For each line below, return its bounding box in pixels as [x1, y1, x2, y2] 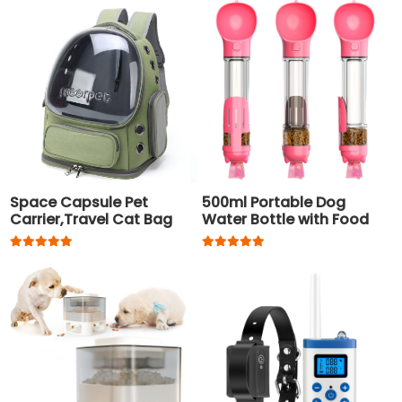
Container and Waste [202, 225, 360, 247]
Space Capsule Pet [10, 191, 149, 213]
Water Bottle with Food [202, 208, 370, 230]
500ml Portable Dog [202, 191, 346, 213]
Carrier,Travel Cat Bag [10, 208, 173, 230]
